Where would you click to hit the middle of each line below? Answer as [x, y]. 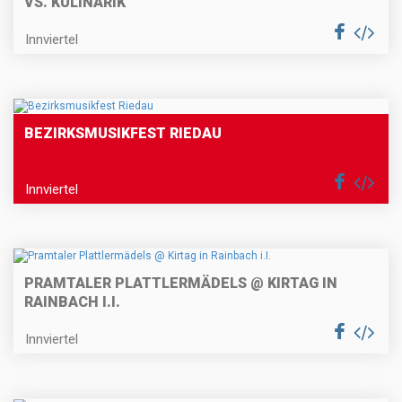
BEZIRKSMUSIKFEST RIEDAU [123, 134]
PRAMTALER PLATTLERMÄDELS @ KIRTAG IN [181, 284]
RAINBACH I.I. [72, 302]
